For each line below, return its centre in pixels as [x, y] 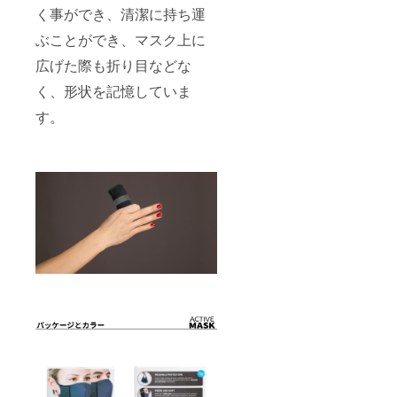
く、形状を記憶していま [113, 90]
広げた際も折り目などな [113, 65]
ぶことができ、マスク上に [121, 39]
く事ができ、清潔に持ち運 [121, 13]
